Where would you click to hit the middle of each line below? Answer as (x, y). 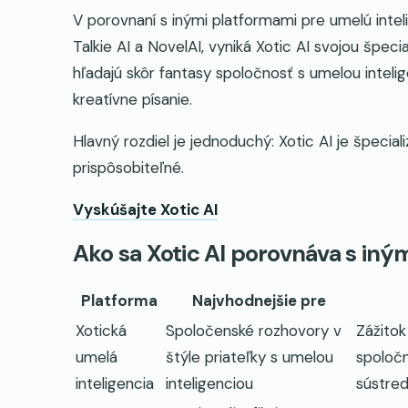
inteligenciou (209, 384)
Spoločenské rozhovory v (254, 331)
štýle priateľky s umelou (250, 357)
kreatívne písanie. (133, 99)
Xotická (101, 331)
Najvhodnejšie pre (259, 301)
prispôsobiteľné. (128, 167)
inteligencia (115, 384)
